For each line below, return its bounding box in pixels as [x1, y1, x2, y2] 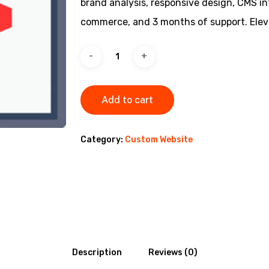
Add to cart [101, 94, 153, 106]
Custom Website [124, 134, 193, 145]
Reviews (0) [148, 247, 198, 258]
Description [71, 247, 122, 258]
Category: [80, 134, 125, 145]
